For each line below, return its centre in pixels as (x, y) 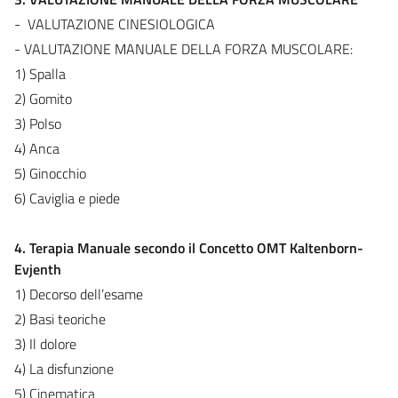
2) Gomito (43, 98)
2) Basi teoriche (60, 318)
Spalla (48, 73)
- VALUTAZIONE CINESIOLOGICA (115, 24)
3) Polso (38, 123)
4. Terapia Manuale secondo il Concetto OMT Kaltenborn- (189, 247)
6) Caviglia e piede (67, 198)
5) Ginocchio (50, 173)
